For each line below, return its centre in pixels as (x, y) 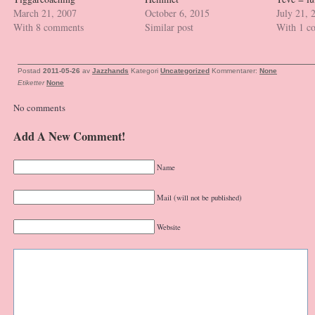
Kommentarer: (236, 71)
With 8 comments (49, 27)
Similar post (169, 27)
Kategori (146, 71)
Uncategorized (185, 71)
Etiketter (31, 83)
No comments (39, 107)
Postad (30, 71)
